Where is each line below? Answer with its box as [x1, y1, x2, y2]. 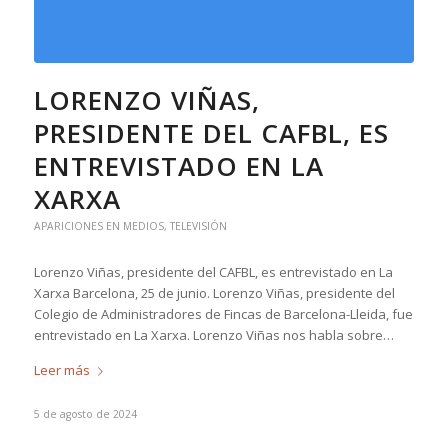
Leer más [33, 360, 90, 379]
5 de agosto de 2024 [33, 406, 137, 421]
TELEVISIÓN [169, 218, 227, 233]
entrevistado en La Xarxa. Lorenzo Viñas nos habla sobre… [33, 325, 394, 344]
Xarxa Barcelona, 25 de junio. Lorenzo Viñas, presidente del [33, 283, 395, 302]
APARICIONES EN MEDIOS [33, 218, 164, 233]
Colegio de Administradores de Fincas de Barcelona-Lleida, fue [33, 304, 413, 323]
